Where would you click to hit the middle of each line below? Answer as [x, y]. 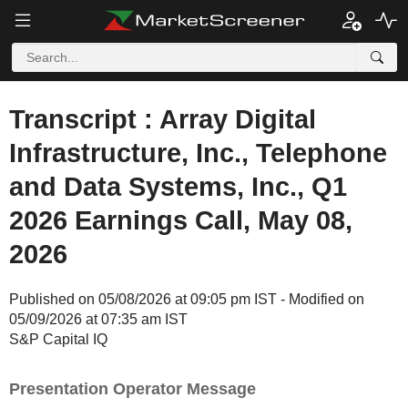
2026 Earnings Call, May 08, [181, 220]
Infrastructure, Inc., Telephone [198, 153]
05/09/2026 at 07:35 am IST [98, 319]
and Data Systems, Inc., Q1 [178, 187]
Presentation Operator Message [133, 389]
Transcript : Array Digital [163, 119]
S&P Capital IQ [58, 339]
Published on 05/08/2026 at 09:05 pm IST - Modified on [187, 299]
